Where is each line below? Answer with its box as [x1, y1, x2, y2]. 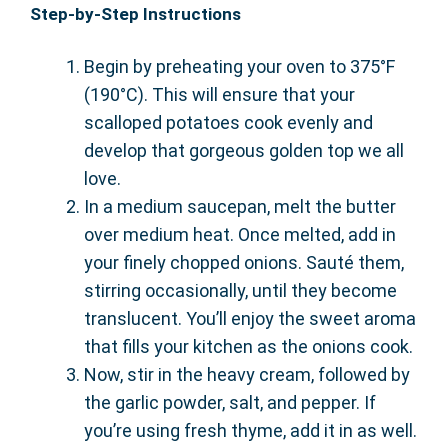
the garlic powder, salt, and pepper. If [84, 391, 376, 413]
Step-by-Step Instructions [30, 3, 241, 24]
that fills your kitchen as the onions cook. [84, 335, 413, 357]
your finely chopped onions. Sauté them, [84, 251, 404, 273]
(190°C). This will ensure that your [84, 83, 355, 105]
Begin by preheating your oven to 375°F [84, 55, 395, 77]
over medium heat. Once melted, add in [84, 223, 396, 245]
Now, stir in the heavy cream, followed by [84, 363, 410, 385]
